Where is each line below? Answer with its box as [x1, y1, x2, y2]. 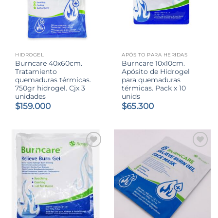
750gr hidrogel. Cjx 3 [15, 84, 86, 92]
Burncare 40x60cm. [15, 59, 83, 67]
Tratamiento [15, 67, 57, 75]
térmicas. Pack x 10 [122, 84, 186, 92]
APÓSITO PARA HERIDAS [122, 52, 188, 58]
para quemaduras [122, 75, 181, 84]
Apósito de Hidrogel [122, 67, 190, 75]
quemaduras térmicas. [15, 75, 91, 84]
